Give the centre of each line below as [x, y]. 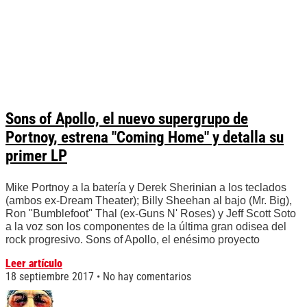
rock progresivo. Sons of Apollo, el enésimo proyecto [133, 240]
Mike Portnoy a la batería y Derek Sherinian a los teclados [146, 188]
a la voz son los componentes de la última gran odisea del [146, 227]
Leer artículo [34, 264]
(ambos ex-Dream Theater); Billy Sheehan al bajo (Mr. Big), [149, 201]
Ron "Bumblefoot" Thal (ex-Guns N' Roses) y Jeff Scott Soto [151, 214]
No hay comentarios [146, 277]
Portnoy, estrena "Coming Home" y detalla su [145, 138]
